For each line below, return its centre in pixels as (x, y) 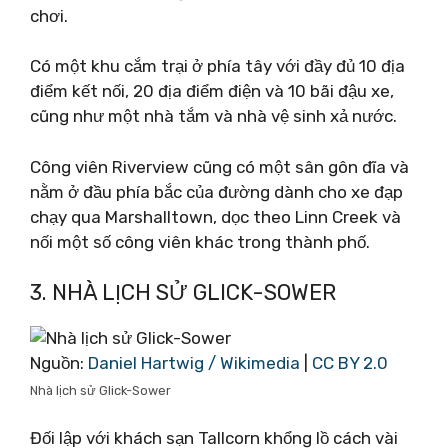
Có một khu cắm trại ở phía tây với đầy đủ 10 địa (217, 66)
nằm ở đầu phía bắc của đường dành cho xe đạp (216, 191)
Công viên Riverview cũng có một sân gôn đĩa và (219, 166)
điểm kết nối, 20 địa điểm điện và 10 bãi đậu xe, (212, 91)
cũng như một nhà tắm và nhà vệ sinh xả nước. (213, 116)
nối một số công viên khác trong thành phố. (200, 241)
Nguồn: (59, 363)
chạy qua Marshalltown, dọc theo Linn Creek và (215, 216)
